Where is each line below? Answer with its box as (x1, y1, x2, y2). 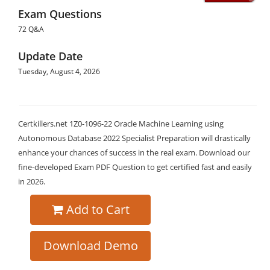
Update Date (18, 49, 83, 63)
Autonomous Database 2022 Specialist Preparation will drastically (18, 133, 251, 143)
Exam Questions (18, 7, 102, 21)
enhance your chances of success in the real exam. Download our (18, 147, 250, 158)
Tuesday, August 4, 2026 (18, 66, 100, 77)
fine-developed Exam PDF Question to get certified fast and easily (18, 162, 252, 172)
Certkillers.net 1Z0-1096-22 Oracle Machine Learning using (18, 118, 224, 129)
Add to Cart (66, 201, 130, 218)
